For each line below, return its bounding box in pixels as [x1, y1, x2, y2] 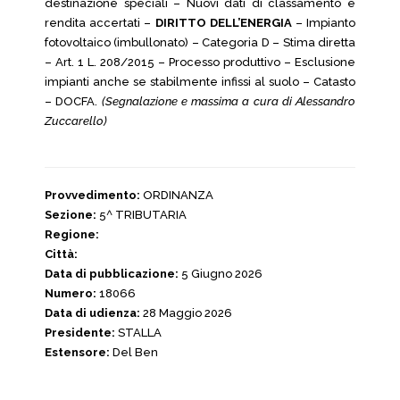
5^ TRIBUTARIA [96, 208, 187, 221]
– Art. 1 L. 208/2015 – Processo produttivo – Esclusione [45, 55, 355, 69]
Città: [45, 247, 78, 261]
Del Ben [110, 346, 158, 359]
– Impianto [291, 16, 356, 29]
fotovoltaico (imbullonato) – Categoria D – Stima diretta [45, 36, 355, 49]
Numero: [45, 287, 96, 300]
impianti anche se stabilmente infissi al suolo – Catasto [45, 75, 355, 88]
